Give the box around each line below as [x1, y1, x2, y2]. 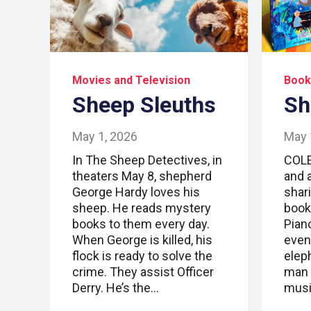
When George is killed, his [72, 233, 212, 248]
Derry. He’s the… [72, 280, 159, 296]
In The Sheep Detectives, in [72, 153, 222, 168]
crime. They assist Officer [72, 264, 214, 280]
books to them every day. [72, 217, 210, 232]
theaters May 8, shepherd [72, 169, 212, 184]
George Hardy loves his [72, 185, 200, 200]
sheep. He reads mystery [72, 201, 211, 216]
